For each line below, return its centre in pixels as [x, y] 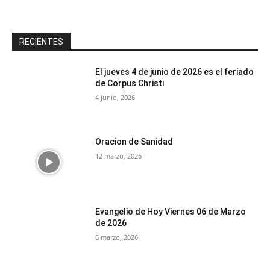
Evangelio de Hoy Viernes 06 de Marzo [171, 211]
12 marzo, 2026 [119, 156]
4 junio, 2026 [115, 98]
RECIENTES [41, 42]
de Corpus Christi [130, 83]
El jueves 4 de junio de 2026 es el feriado [175, 72]
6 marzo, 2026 [117, 237]
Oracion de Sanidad [134, 142]
